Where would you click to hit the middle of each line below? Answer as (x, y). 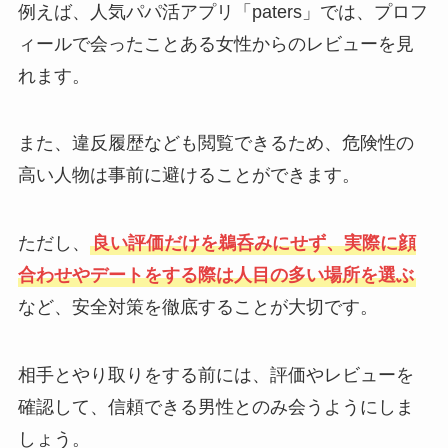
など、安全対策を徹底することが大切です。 (197, 307)
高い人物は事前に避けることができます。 (188, 175)
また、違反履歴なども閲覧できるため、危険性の (215, 143)
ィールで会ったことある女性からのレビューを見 (215, 43)
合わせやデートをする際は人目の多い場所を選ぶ (215, 275)
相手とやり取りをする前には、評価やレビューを (215, 375)
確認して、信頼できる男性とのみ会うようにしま (215, 407)
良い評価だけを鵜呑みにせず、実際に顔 (253, 243)
